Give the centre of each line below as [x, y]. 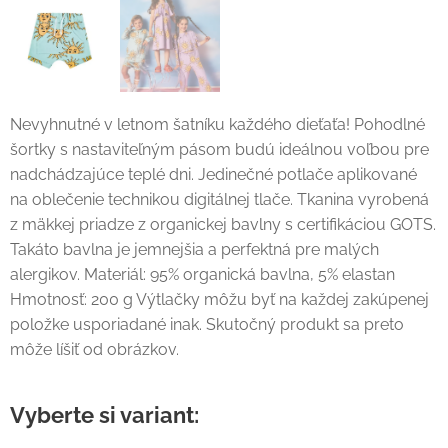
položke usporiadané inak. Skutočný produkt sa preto [207, 324]
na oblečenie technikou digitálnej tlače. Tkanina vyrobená [219, 199]
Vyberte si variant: [104, 414]
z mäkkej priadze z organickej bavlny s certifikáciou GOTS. [223, 224]
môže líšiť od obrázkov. [96, 349]
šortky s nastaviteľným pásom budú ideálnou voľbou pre [219, 149]
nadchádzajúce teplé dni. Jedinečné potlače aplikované [213, 174]
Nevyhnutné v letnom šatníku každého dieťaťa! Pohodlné [217, 124]
